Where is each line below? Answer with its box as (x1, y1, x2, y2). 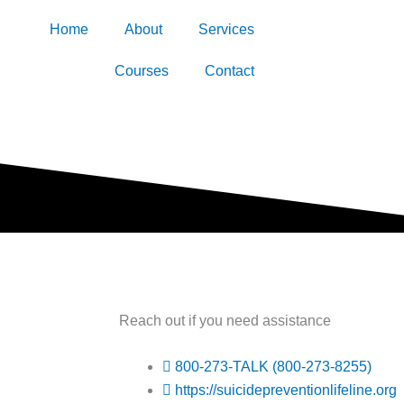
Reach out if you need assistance (119, 313, 331, 329)
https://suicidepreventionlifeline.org (175, 382, 397, 399)
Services (197, 22, 254, 37)
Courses (114, 63, 169, 78)
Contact (204, 63, 254, 78)
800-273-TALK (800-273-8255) (175, 359, 372, 375)
